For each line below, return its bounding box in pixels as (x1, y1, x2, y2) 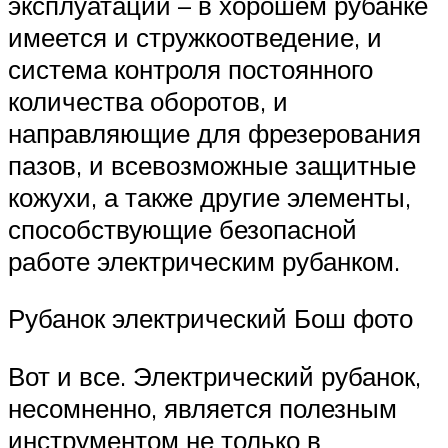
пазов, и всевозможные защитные (8, 148, 416, 181)
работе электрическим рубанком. (8, 244, 400, 277)
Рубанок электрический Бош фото (8, 302, 413, 335)
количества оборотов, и (8, 84, 288, 117)
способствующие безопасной (8, 212, 357, 245)
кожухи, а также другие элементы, (8, 180, 411, 213)
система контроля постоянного (8, 52, 373, 85)
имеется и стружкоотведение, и (8, 20, 382, 53)
